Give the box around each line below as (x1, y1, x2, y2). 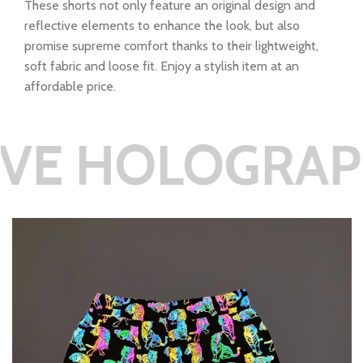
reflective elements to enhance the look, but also (24, 18, 300, 34)
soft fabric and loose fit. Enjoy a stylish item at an (24, 58, 299, 75)
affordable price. (24, 79, 116, 95)
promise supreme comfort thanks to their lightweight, (24, 38, 318, 54)
